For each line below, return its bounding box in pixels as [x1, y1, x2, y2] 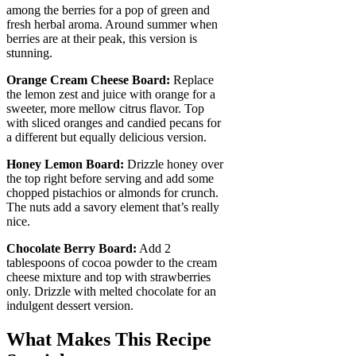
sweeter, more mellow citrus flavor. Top [6, 101, 204, 115]
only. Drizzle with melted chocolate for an [6, 284, 216, 298]
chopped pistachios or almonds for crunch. [6, 185, 219, 199]
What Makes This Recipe [6, 328, 211, 350]
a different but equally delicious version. [6, 130, 207, 144]
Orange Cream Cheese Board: [6, 72, 170, 87]
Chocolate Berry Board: [6, 241, 137, 255]
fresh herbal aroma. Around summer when [6, 17, 218, 31]
